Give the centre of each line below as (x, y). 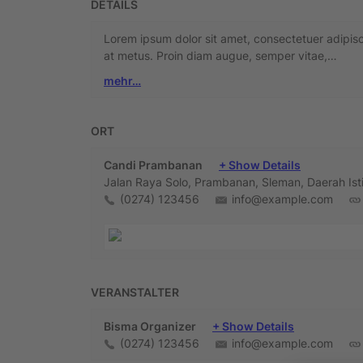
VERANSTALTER (135, 292)
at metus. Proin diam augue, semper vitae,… (220, 55)
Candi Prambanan (153, 164)
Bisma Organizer (150, 326)
